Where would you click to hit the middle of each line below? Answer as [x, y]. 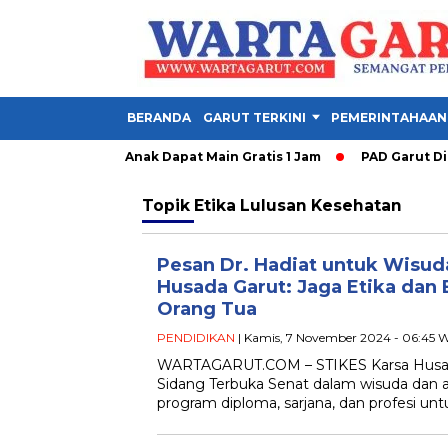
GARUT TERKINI [254, 117]
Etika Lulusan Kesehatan [298, 205]
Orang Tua [207, 309]
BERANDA [159, 117]
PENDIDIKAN [196, 337]
